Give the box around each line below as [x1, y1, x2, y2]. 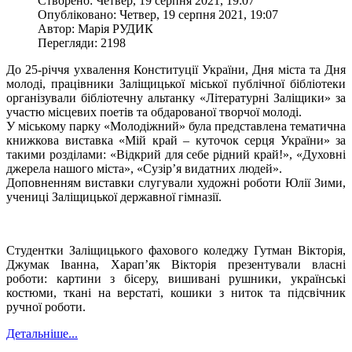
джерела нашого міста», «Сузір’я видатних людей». [6, 162, 282, 176]
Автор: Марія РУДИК [38, 22, 153, 36]
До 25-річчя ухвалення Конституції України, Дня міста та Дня [6, 63, 346, 77]
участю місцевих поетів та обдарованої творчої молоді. [6, 105, 302, 119]
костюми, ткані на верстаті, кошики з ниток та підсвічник [6, 286, 346, 300]
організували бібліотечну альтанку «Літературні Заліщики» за [6, 91, 346, 105]
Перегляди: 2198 [38, 36, 126, 50]
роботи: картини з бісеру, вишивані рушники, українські [6, 272, 346, 286]
